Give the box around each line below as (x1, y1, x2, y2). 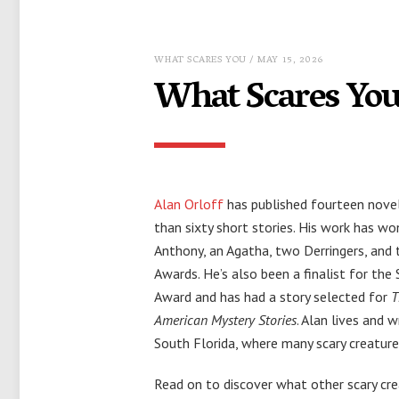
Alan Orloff (154, 195, 224, 213)
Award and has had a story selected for (154, 288, 392, 305)
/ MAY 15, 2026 (246, 51, 324, 69)
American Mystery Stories (154, 311, 297, 329)
